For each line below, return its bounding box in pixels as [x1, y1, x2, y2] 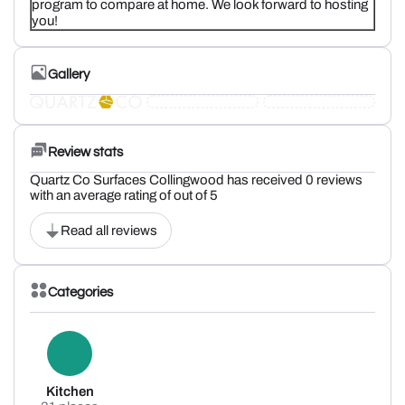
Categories [48, 285, 113, 299]
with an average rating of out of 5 [30, 188, 218, 203]
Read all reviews [61, 223, 157, 239]
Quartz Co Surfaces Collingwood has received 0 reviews [30, 173, 363, 188]
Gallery [48, 67, 89, 81]
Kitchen [45, 384, 94, 400]
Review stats [48, 145, 123, 159]
